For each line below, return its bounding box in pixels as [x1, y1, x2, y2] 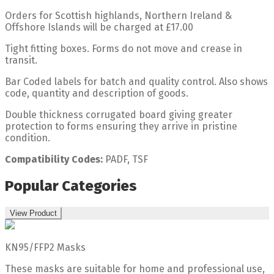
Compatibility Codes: [5, 153, 103, 165]
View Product [10, 208, 57, 218]
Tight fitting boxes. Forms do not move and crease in [5, 42, 242, 54]
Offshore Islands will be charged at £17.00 [5, 21, 193, 33]
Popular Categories [5, 177, 137, 194]
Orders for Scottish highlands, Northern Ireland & [5, 9, 232, 21]
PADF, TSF [103, 153, 148, 165]
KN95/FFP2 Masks [5, 241, 86, 253]
